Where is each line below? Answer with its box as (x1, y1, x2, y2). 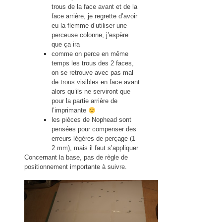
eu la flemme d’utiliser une (52, 22, 127, 30)
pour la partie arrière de (52, 97, 117, 105)
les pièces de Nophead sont (52, 116, 131, 124)
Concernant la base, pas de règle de (24, 154, 128, 162)
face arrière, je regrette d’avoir (52, 12, 137, 20)
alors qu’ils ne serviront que (52, 88, 130, 96)
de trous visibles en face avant (52, 78, 140, 86)
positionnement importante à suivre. (24, 163, 127, 171)
